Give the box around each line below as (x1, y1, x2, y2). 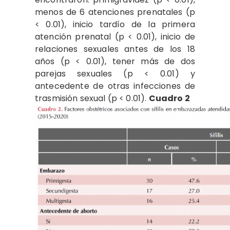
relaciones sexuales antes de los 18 (35, 43, 195, 55)
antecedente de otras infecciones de (35, 80, 195, 92)
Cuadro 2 (148, 92, 190, 104)
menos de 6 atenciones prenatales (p (35, 6, 195, 18)
